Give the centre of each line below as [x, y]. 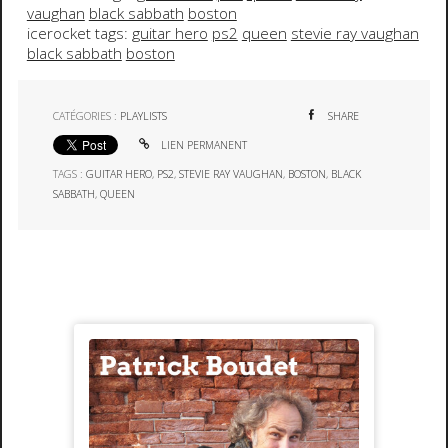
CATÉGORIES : [87, 116]
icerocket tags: [79, 33]
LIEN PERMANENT [203, 145]
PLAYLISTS [144, 116]
